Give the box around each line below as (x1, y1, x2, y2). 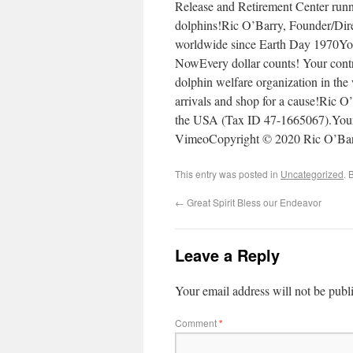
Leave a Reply (175, 243, 280, 266)
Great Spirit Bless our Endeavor (184, 195, 321, 209)
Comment (175, 316, 219, 329)
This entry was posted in (175, 167, 281, 180)
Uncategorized (281, 167, 344, 180)
